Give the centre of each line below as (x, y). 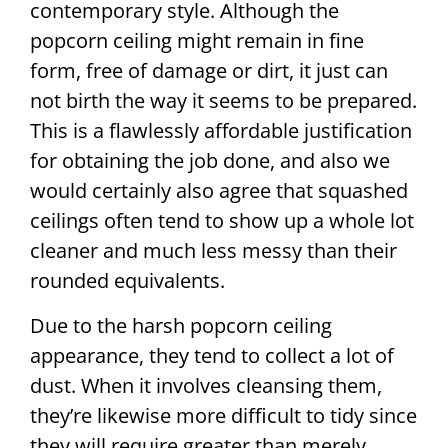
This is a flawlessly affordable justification (221, 131)
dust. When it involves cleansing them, (206, 385)
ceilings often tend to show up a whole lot (222, 221)
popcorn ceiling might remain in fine (197, 41)
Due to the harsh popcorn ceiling (181, 325)
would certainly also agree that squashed (219, 191)
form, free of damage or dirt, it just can (209, 71)
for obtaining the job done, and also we (210, 161)
